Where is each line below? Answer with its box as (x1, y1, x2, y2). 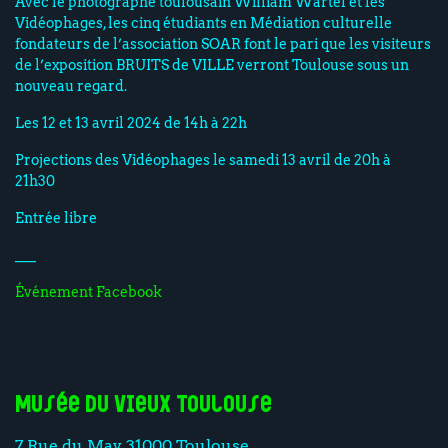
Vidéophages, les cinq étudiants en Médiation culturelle (15, 14, 392, 31)
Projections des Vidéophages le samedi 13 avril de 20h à (15, 151, 391, 168)
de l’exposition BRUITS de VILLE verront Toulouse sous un (15, 56, 409, 73)
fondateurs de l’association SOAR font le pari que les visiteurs (15, 35, 431, 52)
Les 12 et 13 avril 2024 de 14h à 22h (15, 114, 247, 131)
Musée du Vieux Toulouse (15, 394, 272, 419)
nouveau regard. (15, 77, 127, 94)
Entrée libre (15, 209, 97, 226)
